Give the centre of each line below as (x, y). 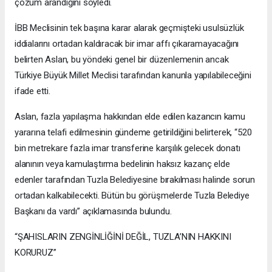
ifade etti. (32, 91)
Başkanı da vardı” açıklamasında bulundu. (93, 212)
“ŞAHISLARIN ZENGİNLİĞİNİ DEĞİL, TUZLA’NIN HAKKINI (123, 237)
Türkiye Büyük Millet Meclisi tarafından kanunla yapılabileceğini (133, 76)
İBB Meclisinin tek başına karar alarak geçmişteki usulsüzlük (129, 28)
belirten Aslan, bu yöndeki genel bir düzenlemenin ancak (122, 60)
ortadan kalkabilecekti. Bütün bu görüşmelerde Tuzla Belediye (132, 196)
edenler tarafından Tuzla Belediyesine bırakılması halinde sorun (135, 180)
